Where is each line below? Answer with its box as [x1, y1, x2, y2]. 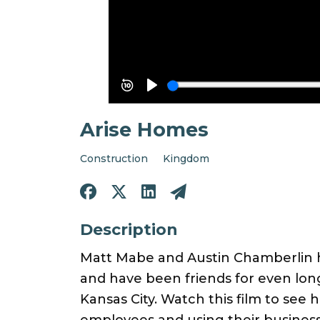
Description [80, 219, 178, 239]
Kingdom [163, 151, 209, 165]
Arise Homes [80, 117, 209, 141]
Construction [80, 151, 148, 165]
